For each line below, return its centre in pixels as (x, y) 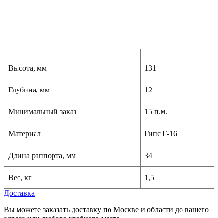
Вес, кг (20, 178)
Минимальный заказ (42, 112)
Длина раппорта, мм (42, 156)
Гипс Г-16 (161, 134)
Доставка (19, 193)
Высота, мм (27, 68)
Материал (25, 134)
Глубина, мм (29, 90)
